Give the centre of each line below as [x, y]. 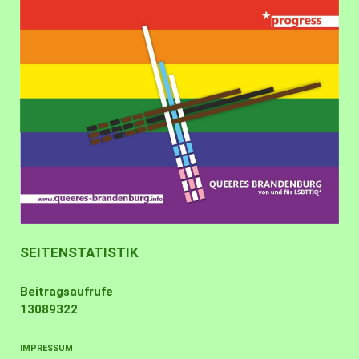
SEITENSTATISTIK [79, 253]
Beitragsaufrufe [67, 292]
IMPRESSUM [46, 349]
